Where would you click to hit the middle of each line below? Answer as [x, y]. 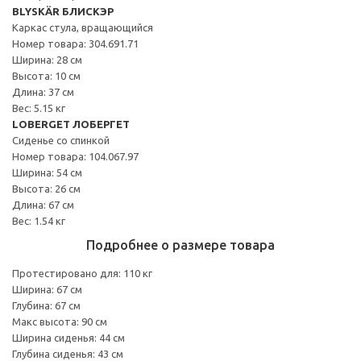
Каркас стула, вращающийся [83, 27]
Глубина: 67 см [46, 305]
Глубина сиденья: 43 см [68, 353]
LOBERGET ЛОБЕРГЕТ [71, 124]
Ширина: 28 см [47, 59]
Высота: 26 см [46, 188]
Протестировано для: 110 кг [82, 273]
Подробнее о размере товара [180, 245]
